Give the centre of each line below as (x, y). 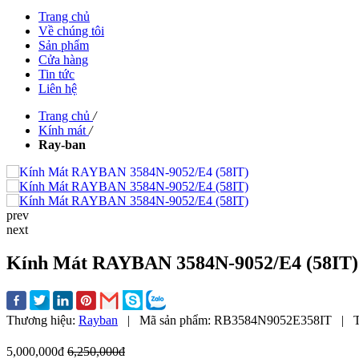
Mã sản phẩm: (177, 321)
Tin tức (56, 74)
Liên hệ (58, 88)
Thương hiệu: (42, 321)
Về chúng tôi (71, 30)
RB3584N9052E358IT (273, 321)
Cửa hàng (63, 59)
